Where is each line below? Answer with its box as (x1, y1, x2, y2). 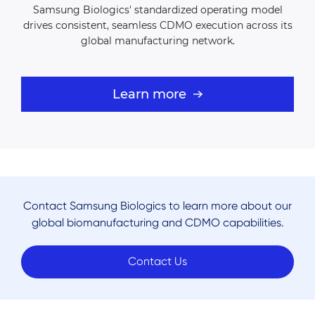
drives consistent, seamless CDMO (22, 19, 195, 32)
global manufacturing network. (80, 34, 235, 48)
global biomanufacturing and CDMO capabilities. (31, 216, 284, 230)
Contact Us (128, 255, 187, 269)
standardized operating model (134, 4, 283, 17)
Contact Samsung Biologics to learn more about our (23, 199, 292, 213)
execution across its (195, 19, 292, 32)
